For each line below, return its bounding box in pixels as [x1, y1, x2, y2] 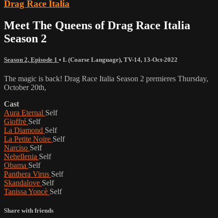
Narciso [4, 143, 30, 152]
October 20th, [4, 83, 46, 91]
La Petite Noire [4, 134, 53, 143]
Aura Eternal [4, 108, 45, 117]
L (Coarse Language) [63, 55, 121, 63]
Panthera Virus [4, 169, 51, 178]
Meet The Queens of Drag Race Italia [4, 18, 190, 32]
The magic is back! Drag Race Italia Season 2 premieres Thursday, [4, 74, 208, 83]
